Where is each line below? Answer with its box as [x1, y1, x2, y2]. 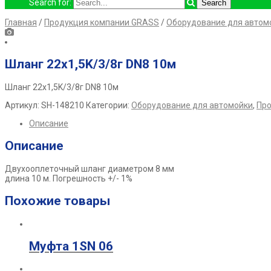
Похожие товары [5, 194, 110, 209]
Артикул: [5, 100, 41, 110]
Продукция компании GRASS [44, 18, 159, 27]
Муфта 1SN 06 [29, 238, 113, 253]
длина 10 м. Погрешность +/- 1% [5, 173, 132, 183]
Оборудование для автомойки [131, 100, 253, 110]
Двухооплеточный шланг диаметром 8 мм [5, 163, 174, 174]
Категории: [86, 100, 131, 110]
